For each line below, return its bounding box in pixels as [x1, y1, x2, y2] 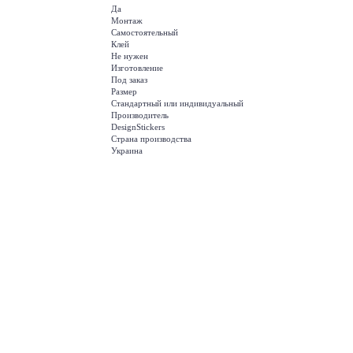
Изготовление [111, 63, 163, 73]
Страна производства [111, 134, 191, 144]
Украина [111, 146, 143, 156]
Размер [111, 87, 137, 97]
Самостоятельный [111, 28, 178, 38]
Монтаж [111, 16, 143, 26]
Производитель [111, 110, 169, 121]
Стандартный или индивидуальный [111, 98, 243, 109]
